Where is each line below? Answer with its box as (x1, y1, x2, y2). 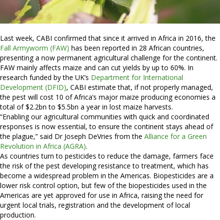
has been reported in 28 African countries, (69, 43, 204, 53)
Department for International (91, 73, 183, 82)
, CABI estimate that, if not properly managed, (66, 82, 213, 92)
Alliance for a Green (144, 132, 207, 141)
